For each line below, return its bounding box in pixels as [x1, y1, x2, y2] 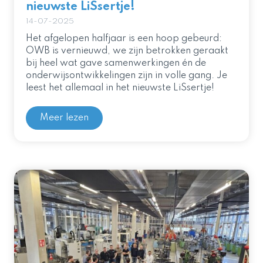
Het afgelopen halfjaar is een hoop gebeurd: [26, 34, 222, 43]
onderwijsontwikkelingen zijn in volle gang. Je [26, 71, 227, 80]
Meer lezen [40, 113, 89, 123]
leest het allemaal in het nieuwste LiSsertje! [26, 83, 214, 93]
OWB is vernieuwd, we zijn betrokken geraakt [26, 46, 228, 56]
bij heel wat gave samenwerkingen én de [26, 59, 206, 68]
